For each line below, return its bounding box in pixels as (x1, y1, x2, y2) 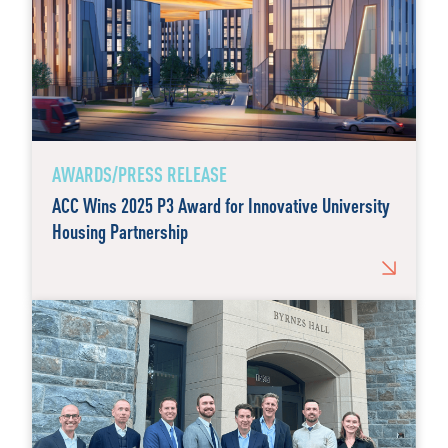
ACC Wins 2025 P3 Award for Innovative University (52, 192, 390, 218)
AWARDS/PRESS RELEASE (52, 161, 227, 187)
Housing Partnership (52, 218, 188, 244)
